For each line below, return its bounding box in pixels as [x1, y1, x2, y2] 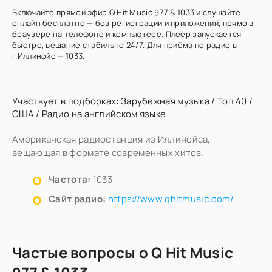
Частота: [49, 173, 91, 186]
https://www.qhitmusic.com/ [107, 192, 234, 205]
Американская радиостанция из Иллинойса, [12, 133, 211, 146]
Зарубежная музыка [120, 95, 210, 107]
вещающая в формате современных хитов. [12, 146, 205, 159]
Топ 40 [217, 95, 247, 107]
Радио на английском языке [41, 107, 166, 120]
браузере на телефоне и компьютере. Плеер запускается [12, 29, 242, 39]
